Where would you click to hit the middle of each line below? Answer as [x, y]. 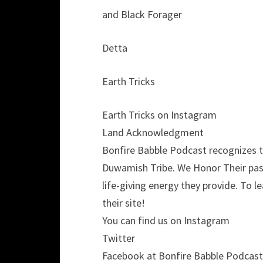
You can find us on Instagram [166, 220]
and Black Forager [143, 14]
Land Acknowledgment [153, 132]
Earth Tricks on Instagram [159, 115]
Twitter [120, 238]
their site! [125, 203]
